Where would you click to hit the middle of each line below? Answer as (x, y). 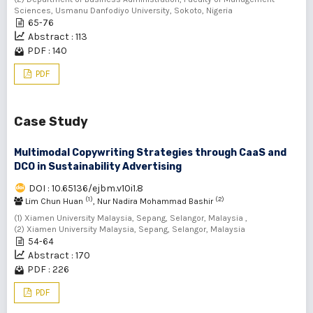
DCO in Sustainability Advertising (98, 167)
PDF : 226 (48, 270)
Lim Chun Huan (54, 202)
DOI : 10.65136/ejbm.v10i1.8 (86, 189)
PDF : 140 (47, 51)
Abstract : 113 (58, 37)
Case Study (51, 122)
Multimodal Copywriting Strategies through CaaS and (150, 153)
